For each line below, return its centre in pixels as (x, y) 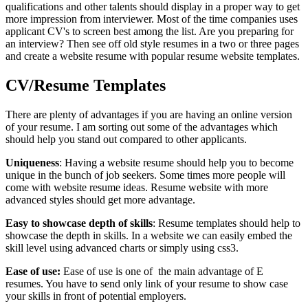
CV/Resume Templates (86, 85)
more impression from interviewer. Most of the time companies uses (152, 19)
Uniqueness (32, 162)
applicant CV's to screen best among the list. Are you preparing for (150, 31)
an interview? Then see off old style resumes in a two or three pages (152, 43)
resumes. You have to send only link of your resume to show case (147, 283)
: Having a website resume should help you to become (176, 162)
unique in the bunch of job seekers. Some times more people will (145, 175)
